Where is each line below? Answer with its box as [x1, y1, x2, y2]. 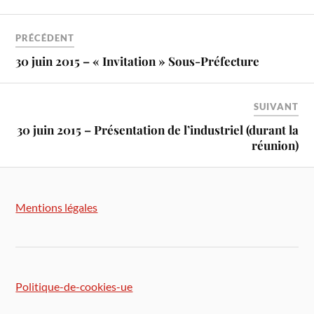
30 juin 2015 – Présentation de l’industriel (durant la [16, 121, 299, 137]
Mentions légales [15, 200, 98, 214]
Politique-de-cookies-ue [15, 280, 133, 294]
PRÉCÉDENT [15, 32, 75, 43]
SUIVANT [253, 100, 299, 112]
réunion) [251, 137, 299, 153]
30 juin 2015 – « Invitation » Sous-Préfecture [15, 53, 260, 69]
